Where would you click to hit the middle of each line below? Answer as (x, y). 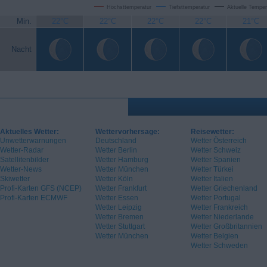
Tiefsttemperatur (189, 7)
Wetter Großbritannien (226, 227)
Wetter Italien (212, 179)
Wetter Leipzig (119, 208)
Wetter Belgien (215, 236)
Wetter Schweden (219, 246)
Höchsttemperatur (129, 7)
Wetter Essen (117, 198)
